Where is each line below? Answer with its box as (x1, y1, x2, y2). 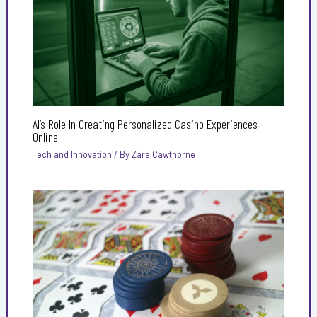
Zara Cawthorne (131, 149, 195, 161)
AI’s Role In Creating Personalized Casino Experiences (32, 115, 258, 132)
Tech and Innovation (32, 149, 112, 161)
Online (32, 128, 58, 144)
